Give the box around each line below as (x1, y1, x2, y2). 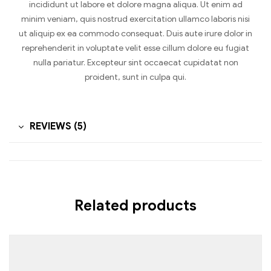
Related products (74, 196, 197, 215)
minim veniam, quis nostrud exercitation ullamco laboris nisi (21, 13, 250, 24)
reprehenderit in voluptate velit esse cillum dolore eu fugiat (22, 42, 249, 53)
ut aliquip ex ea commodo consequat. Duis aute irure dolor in (19, 28, 252, 39)
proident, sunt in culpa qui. (85, 71, 186, 82)
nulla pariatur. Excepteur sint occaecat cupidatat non (33, 57, 238, 68)
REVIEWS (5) (30, 120, 87, 132)
